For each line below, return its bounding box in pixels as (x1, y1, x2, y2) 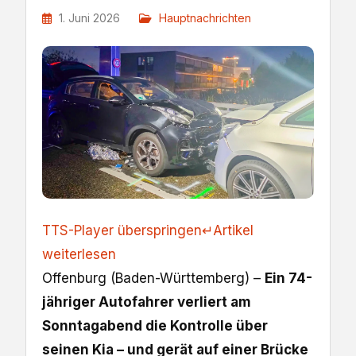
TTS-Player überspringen (42, 222, 202, 239)
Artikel (213, 222, 253, 239)
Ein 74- (265, 270, 312, 287)
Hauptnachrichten (159, 11, 251, 25)
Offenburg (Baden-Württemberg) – (42, 270, 265, 287)
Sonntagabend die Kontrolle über (42, 318, 268, 335)
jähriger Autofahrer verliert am (42, 294, 251, 311)
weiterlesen (42, 246, 116, 263)
